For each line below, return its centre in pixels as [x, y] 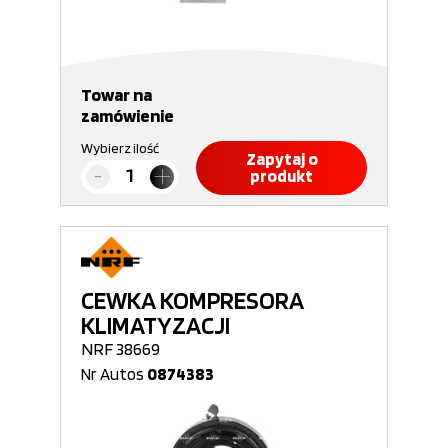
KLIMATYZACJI [155, 325]
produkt [281, 176]
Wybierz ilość [120, 148]
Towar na [116, 94]
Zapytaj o [281, 159]
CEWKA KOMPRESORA [192, 300]
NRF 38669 [120, 348]
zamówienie [127, 115]
